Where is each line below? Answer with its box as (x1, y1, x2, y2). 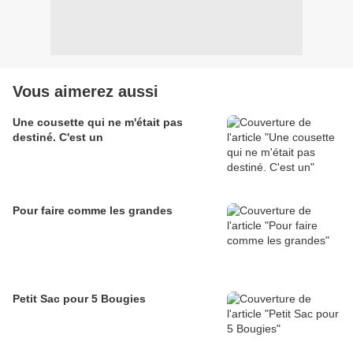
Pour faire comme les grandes (13, 204, 173, 217)
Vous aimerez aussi (13, 83, 158, 101)
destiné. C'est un (13, 131, 103, 144)
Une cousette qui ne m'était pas (13, 116, 183, 129)
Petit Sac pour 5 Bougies (13, 292, 146, 306)
